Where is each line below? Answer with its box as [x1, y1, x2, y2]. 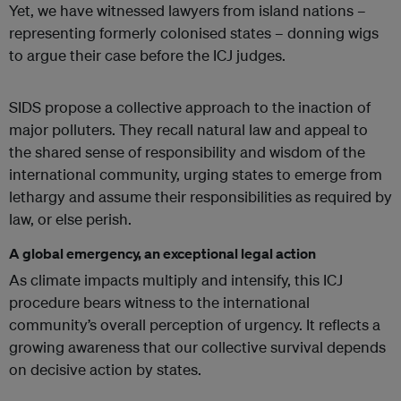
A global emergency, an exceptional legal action [9, 244, 316, 263]
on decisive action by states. [9, 360, 201, 380]
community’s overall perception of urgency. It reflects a [9, 315, 380, 335]
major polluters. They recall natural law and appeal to [9, 120, 368, 140]
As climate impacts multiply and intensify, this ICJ [9, 270, 343, 290]
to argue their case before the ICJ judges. [9, 46, 286, 65]
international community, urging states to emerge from [9, 165, 382, 184]
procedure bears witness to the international [9, 293, 310, 312]
